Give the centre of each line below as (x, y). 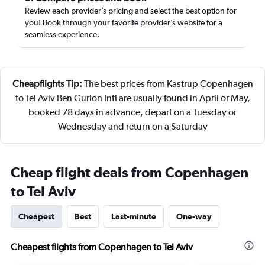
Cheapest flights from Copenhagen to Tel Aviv (102, 247)
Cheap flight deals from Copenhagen (130, 172)
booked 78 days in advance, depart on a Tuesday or (132, 112)
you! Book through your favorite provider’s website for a (124, 22)
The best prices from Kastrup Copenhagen (167, 84)
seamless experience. (62, 34)
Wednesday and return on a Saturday (132, 126)
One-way (194, 216)
